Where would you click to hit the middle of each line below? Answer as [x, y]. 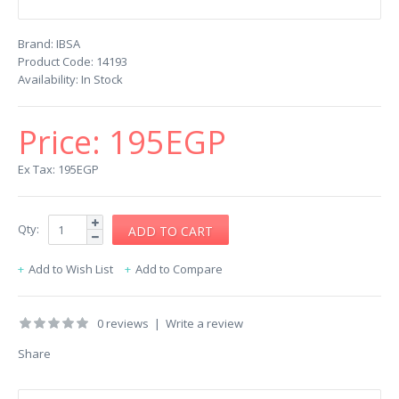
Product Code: [56, 61]
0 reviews [123, 323]
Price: [63, 142]
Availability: [48, 79]
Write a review [204, 323]
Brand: [36, 44]
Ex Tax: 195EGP [58, 169]
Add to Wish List [71, 269]
